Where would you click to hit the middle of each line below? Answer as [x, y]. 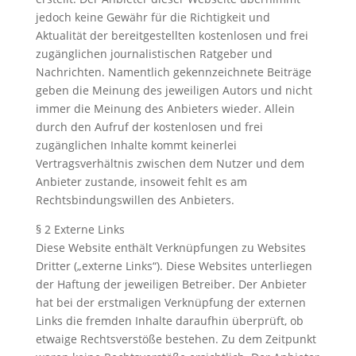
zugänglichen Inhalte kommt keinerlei [136, 145]
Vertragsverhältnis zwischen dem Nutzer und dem [170, 163]
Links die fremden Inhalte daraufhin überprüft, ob [169, 321]
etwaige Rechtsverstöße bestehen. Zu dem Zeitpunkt [176, 339]
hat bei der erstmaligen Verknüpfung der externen [170, 302]
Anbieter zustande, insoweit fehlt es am [141, 182]
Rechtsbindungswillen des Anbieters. [135, 200]
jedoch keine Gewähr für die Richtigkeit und [153, 17]
